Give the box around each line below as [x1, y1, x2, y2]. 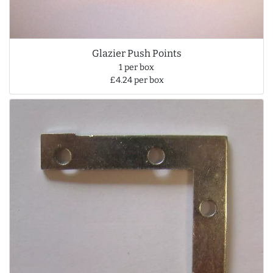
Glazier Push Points [91, 47, 182, 59]
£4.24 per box [109, 74, 164, 85]
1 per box [119, 62, 154, 73]
